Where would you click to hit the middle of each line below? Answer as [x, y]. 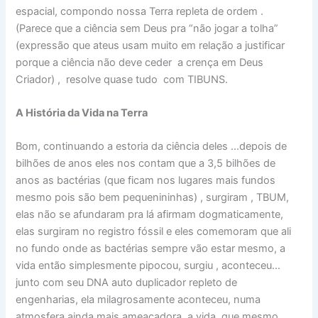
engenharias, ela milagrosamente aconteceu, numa [138, 300]
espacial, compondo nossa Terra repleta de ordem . [140, 11]
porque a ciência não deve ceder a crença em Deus [140, 62]
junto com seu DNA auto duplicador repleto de [127, 283]
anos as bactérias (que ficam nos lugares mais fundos [146, 181]
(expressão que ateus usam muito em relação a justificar [150, 45]
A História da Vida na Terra [82, 113]
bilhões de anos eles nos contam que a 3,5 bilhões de [146, 164]
